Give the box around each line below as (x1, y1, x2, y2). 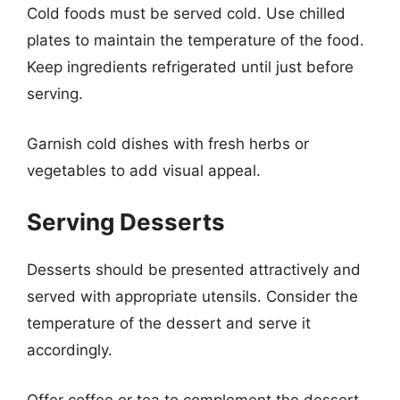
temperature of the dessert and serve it (27, 314, 311, 332)
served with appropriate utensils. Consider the (27, 287, 358, 305)
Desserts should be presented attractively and (27, 261, 361, 279)
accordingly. (27, 341, 112, 359)
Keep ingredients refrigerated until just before (27, 58, 354, 76)
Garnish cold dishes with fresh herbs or (27, 134, 309, 153)
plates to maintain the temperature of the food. (27, 31, 364, 49)
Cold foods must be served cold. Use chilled (27, 4, 346, 22)
